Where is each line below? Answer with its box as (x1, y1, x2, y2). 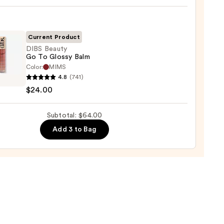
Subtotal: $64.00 (46, 112, 102, 119)
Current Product (27, 34, 80, 40)
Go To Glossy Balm (25, 53, 90, 61)
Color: (25, 64, 43, 70)
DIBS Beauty (25, 45, 67, 53)
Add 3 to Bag (52, 126, 97, 133)
